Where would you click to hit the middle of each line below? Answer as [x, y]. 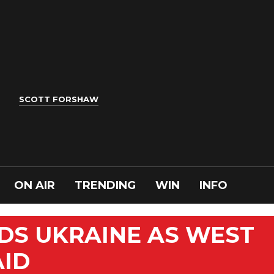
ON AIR [35, 185]
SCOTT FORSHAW [59, 99]
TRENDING [105, 185]
